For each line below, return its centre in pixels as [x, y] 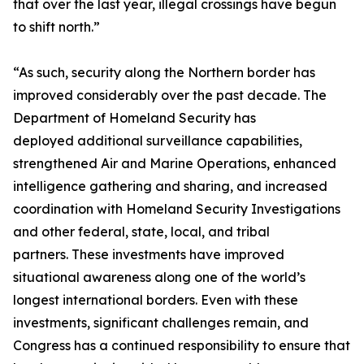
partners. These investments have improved [149, 254]
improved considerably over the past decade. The [170, 95]
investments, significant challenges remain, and [161, 323]
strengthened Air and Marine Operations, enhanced [175, 163]
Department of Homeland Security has [134, 118]
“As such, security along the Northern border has [164, 72]
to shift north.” [56, 27]
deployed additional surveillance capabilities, [158, 141]
